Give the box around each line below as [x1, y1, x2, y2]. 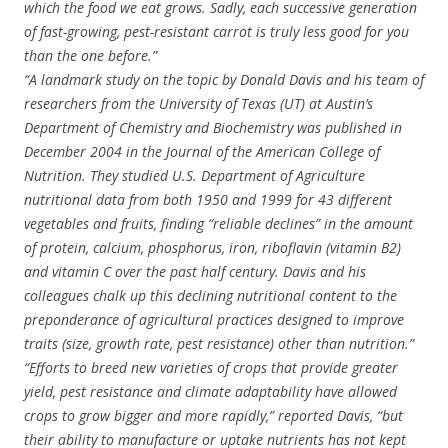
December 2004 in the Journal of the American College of [24, 141, 380, 161]
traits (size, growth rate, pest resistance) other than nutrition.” [24, 333, 414, 353]
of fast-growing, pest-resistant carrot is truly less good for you [24, 21, 409, 41]
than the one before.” [24, 45, 157, 65]
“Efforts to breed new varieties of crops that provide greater [24, 357, 398, 377]
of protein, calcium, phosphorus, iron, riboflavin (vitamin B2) [24, 237, 401, 257]
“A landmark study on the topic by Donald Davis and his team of [24, 69, 424, 89]
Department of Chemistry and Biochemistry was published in [24, 117, 402, 137]
